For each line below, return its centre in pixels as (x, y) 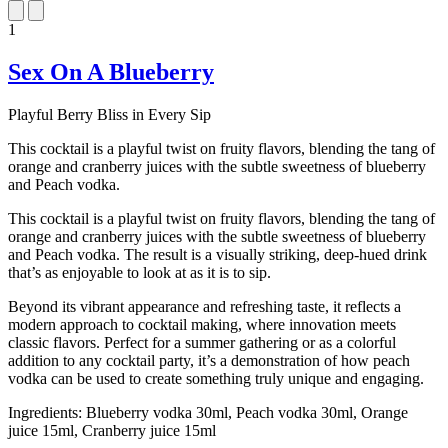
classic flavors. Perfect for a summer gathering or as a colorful (202, 342)
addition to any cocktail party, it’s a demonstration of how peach (209, 360)
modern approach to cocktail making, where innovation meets (202, 324)
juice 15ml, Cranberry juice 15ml (112, 430)
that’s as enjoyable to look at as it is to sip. (139, 272)
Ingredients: (45, 412)
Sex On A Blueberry (111, 72)
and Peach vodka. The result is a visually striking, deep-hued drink (217, 254)
